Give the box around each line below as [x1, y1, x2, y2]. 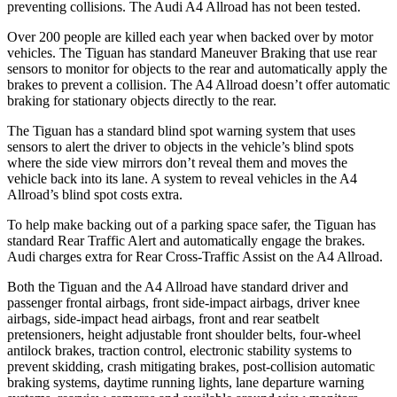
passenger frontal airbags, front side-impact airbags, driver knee [7, 294, 360, 310]
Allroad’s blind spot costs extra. [7, 186, 183, 202]
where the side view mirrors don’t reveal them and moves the [7, 154, 347, 170]
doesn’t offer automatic [258, 76, 390, 92]
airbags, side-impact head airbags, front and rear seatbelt [7, 310, 319, 326]
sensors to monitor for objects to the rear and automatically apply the [7, 60, 387, 76]
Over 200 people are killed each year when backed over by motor [7, 28, 373, 44]
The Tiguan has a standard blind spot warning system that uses [7, 122, 355, 138]
